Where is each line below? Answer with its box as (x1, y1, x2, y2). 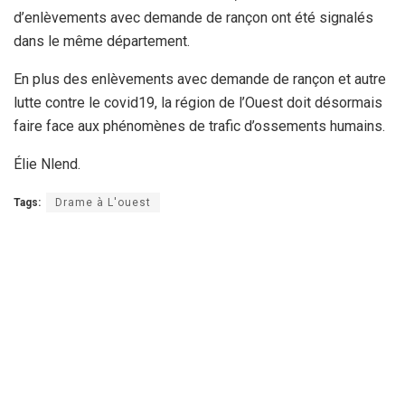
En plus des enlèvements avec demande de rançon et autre (14, 71, 386, 89)
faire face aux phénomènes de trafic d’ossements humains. (14, 118, 385, 136)
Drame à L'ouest (55, 196, 151, 210)
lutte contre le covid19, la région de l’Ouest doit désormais (14, 94, 382, 112)
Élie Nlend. (14, 155, 80, 174)
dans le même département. (14, 33, 190, 51)
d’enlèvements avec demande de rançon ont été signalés (14, 9, 373, 27)
